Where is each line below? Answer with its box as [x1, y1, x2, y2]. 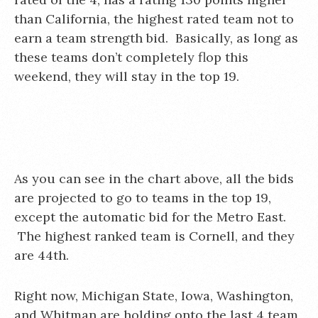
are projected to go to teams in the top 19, [14, 190, 271, 206]
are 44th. [14, 247, 69, 263]
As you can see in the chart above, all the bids [14, 170, 294, 187]
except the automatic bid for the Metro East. [14, 209, 286, 225]
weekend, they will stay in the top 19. [14, 68, 239, 84]
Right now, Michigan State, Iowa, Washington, [14, 287, 293, 304]
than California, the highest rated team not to [14, 11, 294, 27]
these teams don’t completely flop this [14, 49, 248, 65]
